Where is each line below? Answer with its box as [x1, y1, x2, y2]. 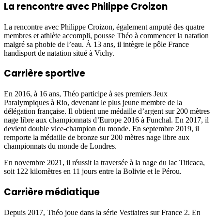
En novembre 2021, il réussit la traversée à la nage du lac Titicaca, [4, 158, 205, 167]
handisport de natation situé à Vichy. [4, 48, 114, 57]
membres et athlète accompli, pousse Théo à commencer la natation [4, 31, 209, 40]
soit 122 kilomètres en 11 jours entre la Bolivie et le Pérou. [4, 167, 182, 176]
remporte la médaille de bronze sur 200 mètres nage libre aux [4, 133, 189, 142]
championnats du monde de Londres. [4, 142, 117, 151]
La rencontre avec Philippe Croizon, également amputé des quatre [4, 22, 204, 31]
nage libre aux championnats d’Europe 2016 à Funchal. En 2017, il [4, 116, 209, 124]
